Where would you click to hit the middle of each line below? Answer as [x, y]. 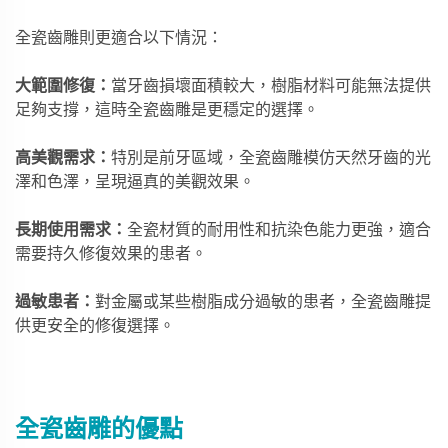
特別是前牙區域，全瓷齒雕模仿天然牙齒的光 [271, 156]
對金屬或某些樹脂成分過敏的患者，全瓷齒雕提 [263, 300]
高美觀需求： [63, 156]
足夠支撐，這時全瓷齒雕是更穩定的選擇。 [167, 108]
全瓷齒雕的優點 [99, 427]
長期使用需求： [71, 228]
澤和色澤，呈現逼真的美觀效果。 [135, 180]
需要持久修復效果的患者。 [111, 252]
